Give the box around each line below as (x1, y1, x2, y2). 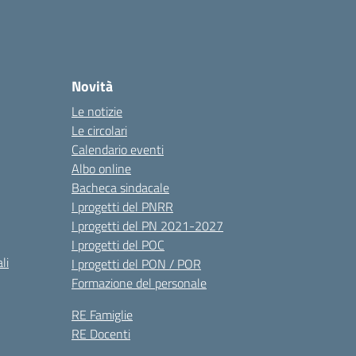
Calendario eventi (72, 140, 164, 159)
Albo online (72, 159, 131, 178)
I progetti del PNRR (72, 197, 173, 216)
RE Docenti (72, 324, 130, 343)
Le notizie (72, 102, 122, 121)
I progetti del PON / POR (72, 254, 201, 273)
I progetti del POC (72, 235, 164, 254)
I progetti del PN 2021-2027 (72, 216, 223, 235)
